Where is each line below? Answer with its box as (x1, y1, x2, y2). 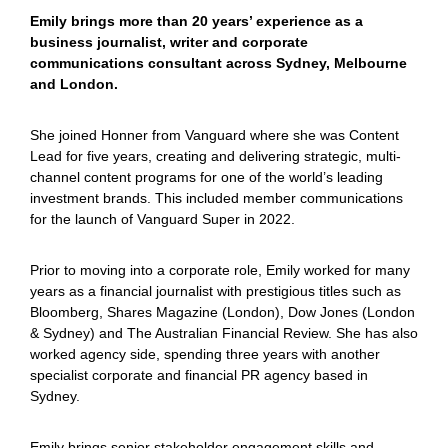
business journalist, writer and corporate (30, 34, 308, 50)
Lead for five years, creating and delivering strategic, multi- (30, 148, 401, 164)
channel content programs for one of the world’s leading (30, 169, 383, 185)
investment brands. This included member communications (30, 190, 403, 206)
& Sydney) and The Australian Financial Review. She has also (30, 325, 418, 341)
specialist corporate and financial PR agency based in (30, 367, 368, 383)
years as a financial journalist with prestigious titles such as (30, 283, 401, 299)
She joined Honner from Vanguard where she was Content (30, 127, 399, 143)
